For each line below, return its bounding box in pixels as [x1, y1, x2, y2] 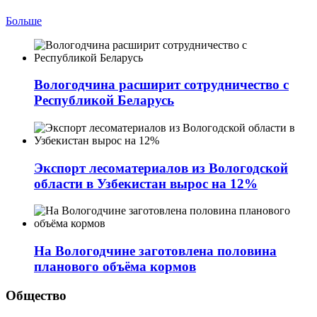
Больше [6, 14, 42, 27]
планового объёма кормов [34, 259, 196, 275]
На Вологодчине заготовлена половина [34, 243, 277, 259]
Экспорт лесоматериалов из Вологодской [34, 160, 288, 175]
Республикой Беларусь [34, 93, 174, 108]
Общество [6, 287, 67, 303]
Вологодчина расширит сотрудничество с [34, 77, 289, 93]
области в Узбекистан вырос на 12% [34, 175, 258, 191]
